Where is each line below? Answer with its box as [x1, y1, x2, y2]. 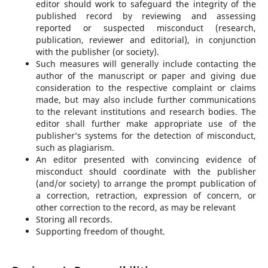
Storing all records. [35, 213, 112, 225]
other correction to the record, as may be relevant [35, 201, 236, 213]
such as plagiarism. [35, 141, 114, 153]
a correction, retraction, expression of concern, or [35, 189, 257, 201]
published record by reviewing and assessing [35, 10, 257, 22]
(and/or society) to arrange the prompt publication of [35, 177, 257, 189]
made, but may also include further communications [35, 93, 257, 105]
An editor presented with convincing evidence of [35, 153, 257, 165]
